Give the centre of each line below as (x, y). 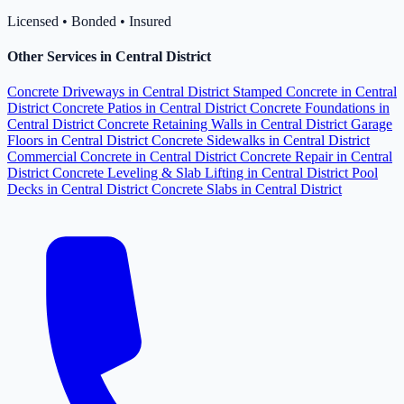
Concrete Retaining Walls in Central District (224, 124)
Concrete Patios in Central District (151, 108)
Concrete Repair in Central (316, 157)
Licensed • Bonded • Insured (89, 21)
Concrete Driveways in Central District (120, 92)
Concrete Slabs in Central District (247, 189)
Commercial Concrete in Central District (124, 157)
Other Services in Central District (109, 56)
